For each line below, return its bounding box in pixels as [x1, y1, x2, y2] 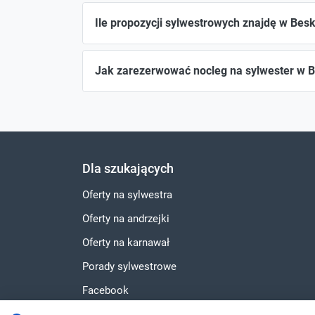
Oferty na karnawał [82, 236, 169, 250]
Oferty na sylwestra [82, 188, 172, 202]
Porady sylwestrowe [82, 260, 176, 274]
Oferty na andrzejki [82, 212, 169, 226]
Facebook [82, 284, 129, 297]
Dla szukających [82, 161, 174, 176]
